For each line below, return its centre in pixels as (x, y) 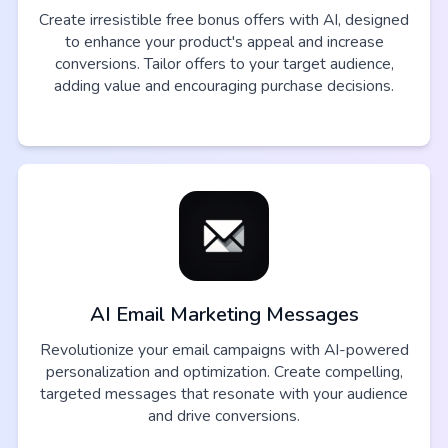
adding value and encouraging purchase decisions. (224, 85)
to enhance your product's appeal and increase (224, 41)
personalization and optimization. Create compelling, (224, 372)
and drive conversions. (224, 416)
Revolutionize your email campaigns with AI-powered (224, 350)
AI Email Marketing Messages (224, 315)
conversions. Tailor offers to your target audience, (224, 63)
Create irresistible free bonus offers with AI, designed (224, 19)
